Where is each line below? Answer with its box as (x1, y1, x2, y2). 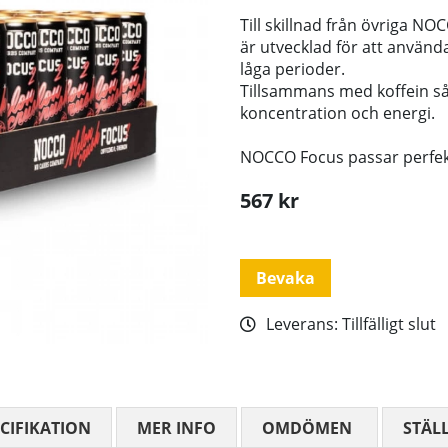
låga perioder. (240, 58, 345, 81)
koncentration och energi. (240, 102, 435, 125)
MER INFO (137, 417, 216, 440)
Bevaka (256, 267, 315, 290)
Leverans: (266, 313, 342, 336)
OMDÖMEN (262, 417, 352, 440)
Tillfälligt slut (342, 313, 436, 336)
